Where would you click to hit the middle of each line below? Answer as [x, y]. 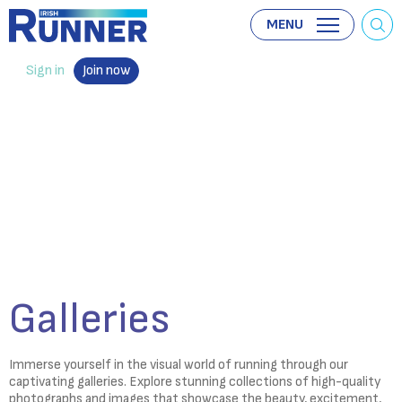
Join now [106, 70]
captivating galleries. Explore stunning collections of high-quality [195, 382]
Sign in [45, 70]
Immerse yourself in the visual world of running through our [179, 365]
